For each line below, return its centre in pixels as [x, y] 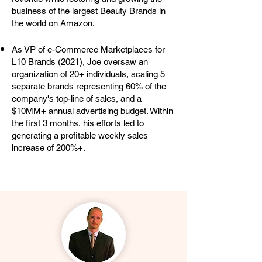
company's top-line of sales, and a [77, 99]
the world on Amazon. [55, 23]
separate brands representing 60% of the [89, 86]
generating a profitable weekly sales [80, 135]
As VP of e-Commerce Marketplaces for [88, 49]
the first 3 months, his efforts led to [78, 123]
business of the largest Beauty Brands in [89, 11]
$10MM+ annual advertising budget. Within [92, 111]
